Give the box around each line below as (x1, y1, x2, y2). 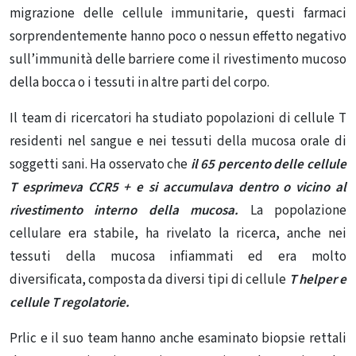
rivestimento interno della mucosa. (10, 201, 239, 220)
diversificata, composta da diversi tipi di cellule (10, 270, 289, 289)
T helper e (288, 270, 347, 289)
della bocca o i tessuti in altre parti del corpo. (10, 73, 269, 92)
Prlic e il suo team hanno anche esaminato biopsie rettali (10, 329, 346, 348)
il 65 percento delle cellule (188, 155, 347, 174)
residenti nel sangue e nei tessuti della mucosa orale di (10, 132, 346, 151)
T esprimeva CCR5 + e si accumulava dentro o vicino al (10, 178, 346, 197)
